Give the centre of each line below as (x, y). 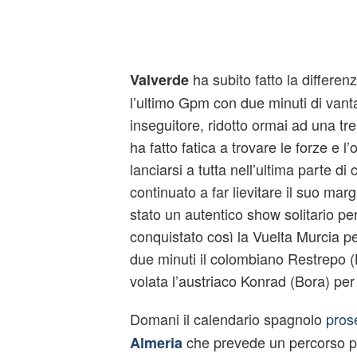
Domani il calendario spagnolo (228, 319)
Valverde (159, 80)
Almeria (156, 343)
